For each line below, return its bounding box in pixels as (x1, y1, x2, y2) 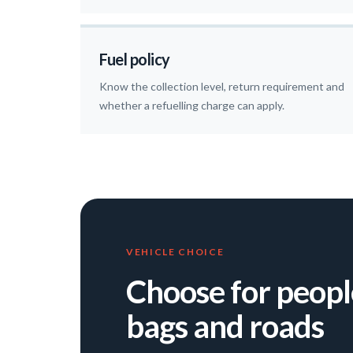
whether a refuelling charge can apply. (99, 98, 284, 113)
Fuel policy (99, 50, 170, 69)
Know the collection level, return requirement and (99, 80, 344, 94)
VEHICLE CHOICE (126, 246, 225, 258)
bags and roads (126, 307, 324, 346)
